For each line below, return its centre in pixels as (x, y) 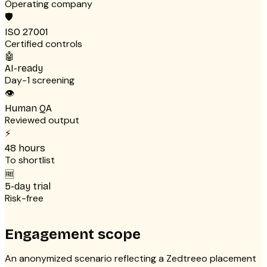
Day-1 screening (40, 80)
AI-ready (24, 69)
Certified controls (44, 44)
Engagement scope (73, 235)
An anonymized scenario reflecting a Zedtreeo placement (131, 259)
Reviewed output (42, 120)
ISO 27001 (27, 32)
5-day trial (28, 187)
